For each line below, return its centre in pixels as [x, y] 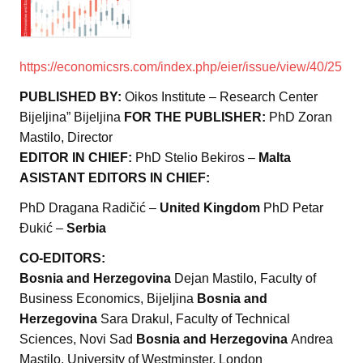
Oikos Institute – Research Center [221, 97]
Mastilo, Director [66, 138]
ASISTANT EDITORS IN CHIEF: [115, 178]
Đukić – [43, 228]
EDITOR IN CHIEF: [77, 158]
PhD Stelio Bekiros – [197, 158]
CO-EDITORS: [62, 258]
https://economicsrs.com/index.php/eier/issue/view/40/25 [181, 67]
